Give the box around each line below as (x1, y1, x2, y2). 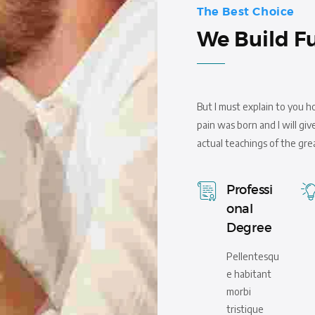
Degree (226, 219, 272, 236)
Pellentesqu (226, 250, 279, 262)
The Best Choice (197, 4, 295, 19)
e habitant (226, 267, 271, 280)
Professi (226, 181, 273, 198)
